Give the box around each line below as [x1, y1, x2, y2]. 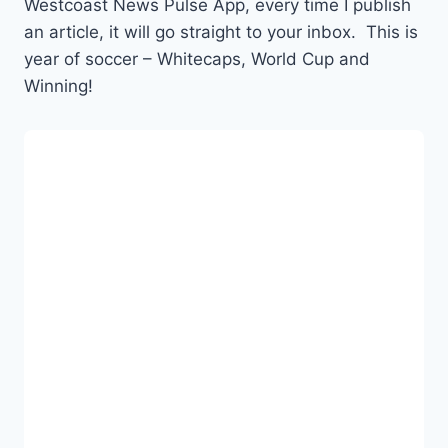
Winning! [24, 76, 93, 97]
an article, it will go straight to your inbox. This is [24, 22, 418, 43]
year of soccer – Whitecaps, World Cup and [24, 49, 370, 70]
